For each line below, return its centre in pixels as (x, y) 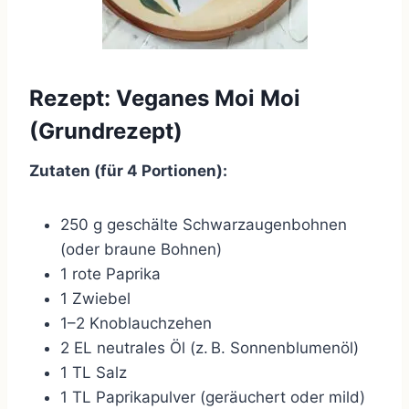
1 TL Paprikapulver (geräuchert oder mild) (213, 398)
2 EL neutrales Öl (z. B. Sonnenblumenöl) (210, 348)
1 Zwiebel (95, 299)
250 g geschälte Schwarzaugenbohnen (204, 225)
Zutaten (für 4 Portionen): (128, 171)
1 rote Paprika (110, 274)
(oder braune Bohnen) (141, 250)
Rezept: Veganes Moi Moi (165, 99)
